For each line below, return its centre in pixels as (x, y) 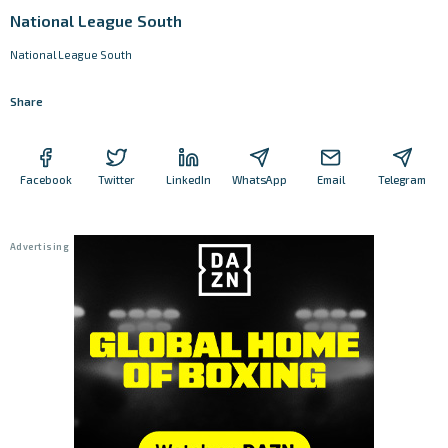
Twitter (117, 179)
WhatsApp (260, 179)
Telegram (402, 179)
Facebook (45, 179)
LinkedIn (188, 179)
